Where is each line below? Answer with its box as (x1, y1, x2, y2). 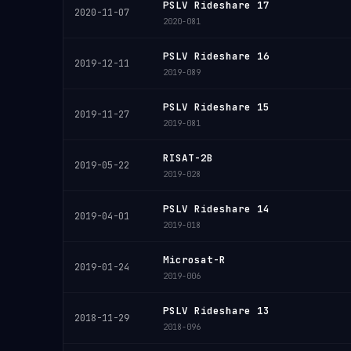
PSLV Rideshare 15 (163, 100, 270, 114)
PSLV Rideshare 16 (163, 49, 270, 63)
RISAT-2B (163, 151, 213, 165)
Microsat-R (163, 253, 226, 266)
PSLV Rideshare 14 (163, 202, 270, 215)
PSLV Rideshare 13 (163, 304, 270, 317)
